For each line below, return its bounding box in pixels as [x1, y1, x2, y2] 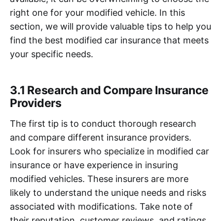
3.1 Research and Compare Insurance [10, 83, 209, 97]
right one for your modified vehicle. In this [10, 7, 185, 18]
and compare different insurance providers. [10, 132, 191, 143]
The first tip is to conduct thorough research [10, 118, 196, 129]
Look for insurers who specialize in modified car [10, 146, 209, 156]
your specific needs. [10, 48, 93, 59]
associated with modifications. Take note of [10, 201, 193, 212]
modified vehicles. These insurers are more [10, 173, 188, 184]
